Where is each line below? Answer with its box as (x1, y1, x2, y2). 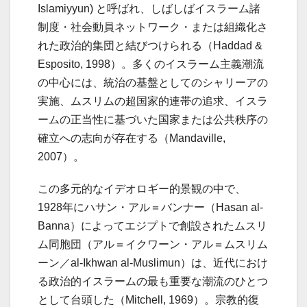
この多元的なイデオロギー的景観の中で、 (38, 183, 246, 195)
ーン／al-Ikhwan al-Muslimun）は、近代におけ (38, 257, 268, 269)
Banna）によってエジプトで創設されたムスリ (38, 220, 267, 232)
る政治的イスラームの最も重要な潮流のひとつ (38, 275, 268, 288)
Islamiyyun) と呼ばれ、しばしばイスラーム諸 (38, 3, 260, 15)
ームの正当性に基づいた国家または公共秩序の (38, 114, 268, 126)
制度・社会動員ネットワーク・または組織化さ (38, 21, 268, 34)
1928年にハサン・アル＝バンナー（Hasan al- (38, 201, 263, 214)
